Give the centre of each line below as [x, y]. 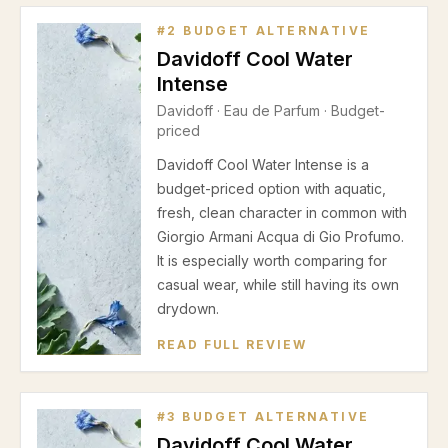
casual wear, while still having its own [278, 284]
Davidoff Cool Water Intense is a [263, 164]
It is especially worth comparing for [272, 260]
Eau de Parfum [272, 110]
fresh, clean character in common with [282, 212]
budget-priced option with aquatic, [271, 188]
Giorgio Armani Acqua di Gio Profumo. [280, 236]
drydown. [188, 308]
